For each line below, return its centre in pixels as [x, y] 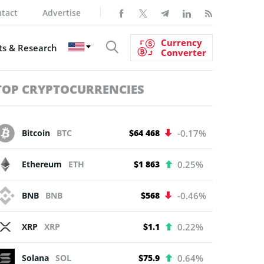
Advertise [62, 12]
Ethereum [43, 164]
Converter [184, 52]
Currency [181, 42]
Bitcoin [37, 133]
